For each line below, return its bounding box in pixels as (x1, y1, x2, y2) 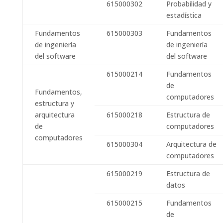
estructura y (34, 99, 74, 108)
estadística (166, 10, 204, 20)
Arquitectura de (166, 139, 217, 149)
